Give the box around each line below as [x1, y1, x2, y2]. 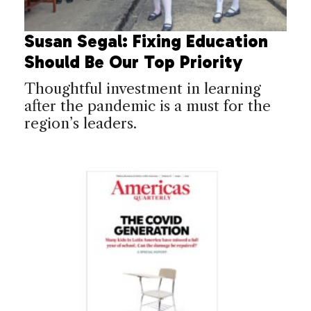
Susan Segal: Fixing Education [24, 30, 268, 52]
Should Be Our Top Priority [24, 51, 243, 73]
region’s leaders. [24, 114, 137, 132]
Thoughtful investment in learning [24, 79, 261, 97]
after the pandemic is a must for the [24, 96, 271, 115]
